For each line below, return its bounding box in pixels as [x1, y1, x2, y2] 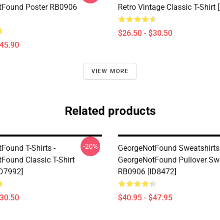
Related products [64, 104, 156, 118]
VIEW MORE [91, 68, 129, 75]
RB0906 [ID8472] [118, 167, 176, 176]
